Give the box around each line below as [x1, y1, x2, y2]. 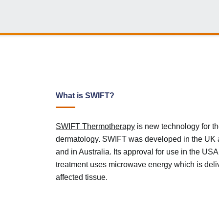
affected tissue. [56, 173, 108, 181]
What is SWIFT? [56, 91, 114, 100]
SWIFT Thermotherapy [56, 122, 135, 131]
